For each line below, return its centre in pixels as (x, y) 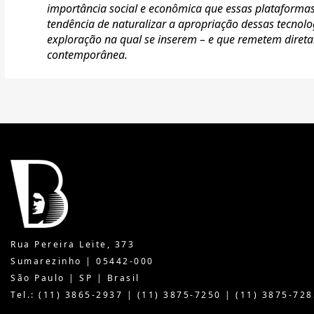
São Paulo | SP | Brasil (75, 278)
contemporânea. (87, 55)
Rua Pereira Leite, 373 (73, 245)
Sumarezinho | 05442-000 (82, 261)
